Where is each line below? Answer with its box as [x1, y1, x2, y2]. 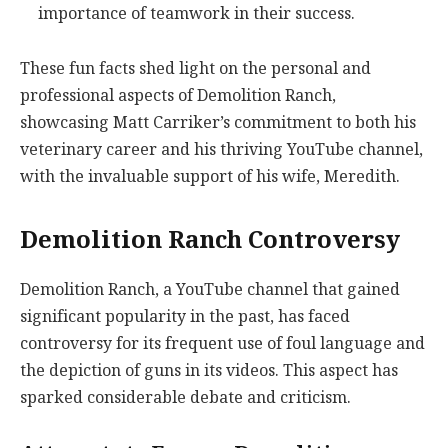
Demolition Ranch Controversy [20, 219, 400, 260]
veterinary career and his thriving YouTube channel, [20, 136, 423, 164]
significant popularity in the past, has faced [20, 302, 350, 330]
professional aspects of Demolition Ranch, [20, 82, 336, 110]
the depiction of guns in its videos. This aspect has [20, 356, 398, 384]
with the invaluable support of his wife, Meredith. [20, 163, 400, 191]
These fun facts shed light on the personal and [20, 55, 371, 83]
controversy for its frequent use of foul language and [20, 329, 425, 357]
